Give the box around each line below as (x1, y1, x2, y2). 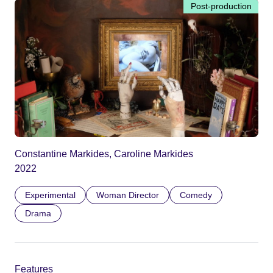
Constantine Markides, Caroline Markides (15, 148, 193, 159)
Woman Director (96, 190, 159, 200)
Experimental (25, 190, 76, 200)
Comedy (180, 190, 212, 200)
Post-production (191, 1, 252, 12)
